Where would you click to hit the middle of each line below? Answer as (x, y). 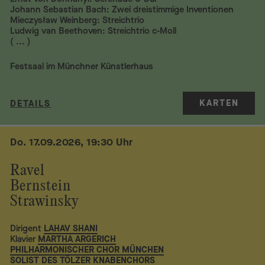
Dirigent (26, 229)
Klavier (23, 239)
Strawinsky (45, 202)
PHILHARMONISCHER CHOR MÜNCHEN (87, 250)
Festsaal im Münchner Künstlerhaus (82, 66)
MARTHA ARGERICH (77, 239)
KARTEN (219, 103)
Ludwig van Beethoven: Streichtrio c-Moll (93, 31)
